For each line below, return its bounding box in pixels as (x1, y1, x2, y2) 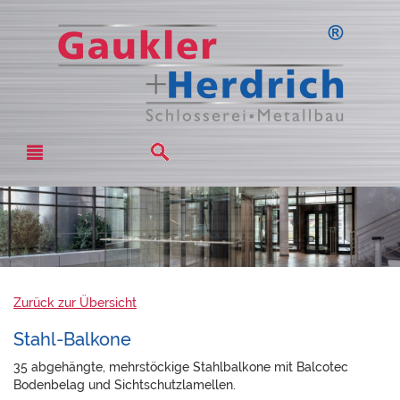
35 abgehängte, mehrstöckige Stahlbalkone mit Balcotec (13, 360, 348, 375)
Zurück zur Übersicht (13, 296, 137, 311)
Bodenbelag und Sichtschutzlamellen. (13, 378, 236, 393)
